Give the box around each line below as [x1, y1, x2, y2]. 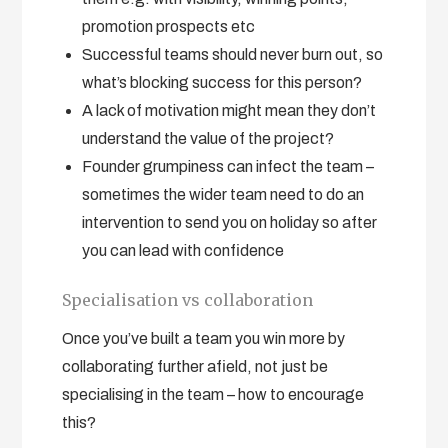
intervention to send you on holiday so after [82, 213, 378, 231]
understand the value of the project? [82, 129, 335, 147]
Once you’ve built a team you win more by [62, 329, 346, 347]
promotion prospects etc [82, 17, 256, 35]
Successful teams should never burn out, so [82, 45, 384, 63]
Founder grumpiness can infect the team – [82, 157, 375, 175]
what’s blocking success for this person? [82, 73, 363, 91]
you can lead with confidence [82, 241, 285, 259]
